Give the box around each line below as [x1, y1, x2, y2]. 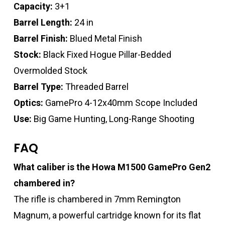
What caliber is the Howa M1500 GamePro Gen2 [13, 162, 210, 173]
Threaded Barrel [63, 81, 129, 92]
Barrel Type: [13, 81, 63, 92]
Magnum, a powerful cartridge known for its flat [13, 210, 201, 221]
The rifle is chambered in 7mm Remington [13, 194, 181, 205]
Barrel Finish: [13, 33, 68, 44]
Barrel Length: [13, 17, 72, 28]
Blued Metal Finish [67, 33, 142, 44]
